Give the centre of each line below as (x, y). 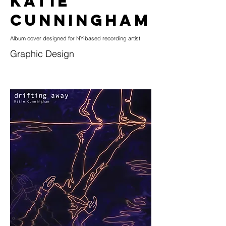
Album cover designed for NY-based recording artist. (76, 38)
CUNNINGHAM (80, 20)
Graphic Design (42, 54)
